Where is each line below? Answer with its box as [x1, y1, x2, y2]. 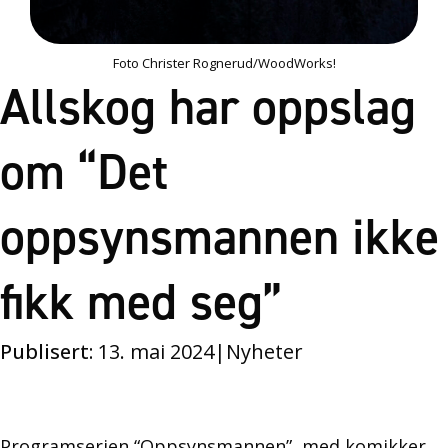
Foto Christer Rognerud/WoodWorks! [112, 53, 336, 72]
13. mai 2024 [93, 337, 214, 365]
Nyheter [226, 337, 303, 365]
